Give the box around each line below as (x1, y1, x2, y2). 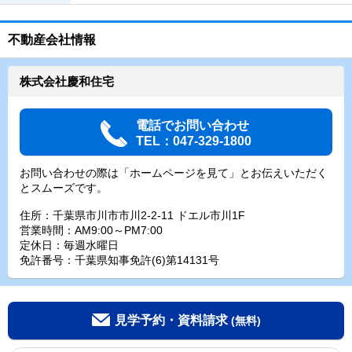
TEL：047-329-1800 (136, 134, 251, 148)
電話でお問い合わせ (136, 119, 249, 132)
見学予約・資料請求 (114, 313, 228, 327)
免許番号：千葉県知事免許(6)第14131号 (20, 254, 219, 266)
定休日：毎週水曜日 (20, 239, 119, 251)
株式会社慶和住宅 (20, 75, 114, 88)
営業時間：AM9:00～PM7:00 (20, 224, 163, 236)
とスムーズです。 (20, 181, 108, 194)
